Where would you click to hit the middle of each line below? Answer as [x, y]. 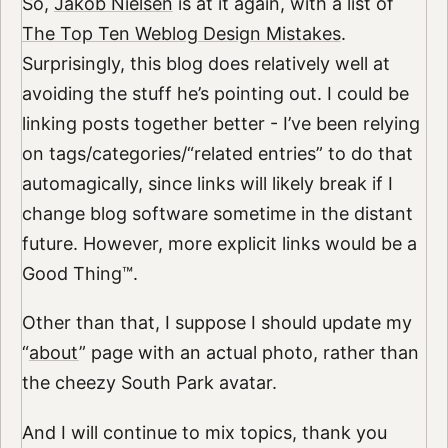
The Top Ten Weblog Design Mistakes [181, 33]
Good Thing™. [79, 273]
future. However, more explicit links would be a [219, 243]
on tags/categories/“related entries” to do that [217, 153]
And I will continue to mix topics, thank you [204, 433]
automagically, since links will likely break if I [207, 183]
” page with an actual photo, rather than [248, 353]
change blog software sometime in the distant [217, 213]
